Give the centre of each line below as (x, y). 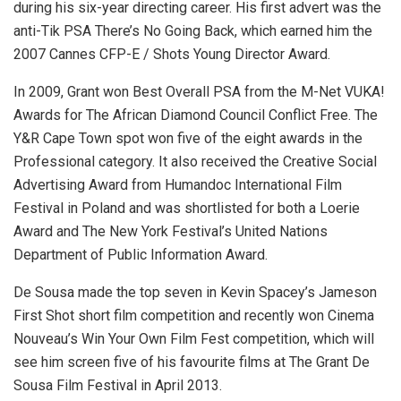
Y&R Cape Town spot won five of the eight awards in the (188, 139)
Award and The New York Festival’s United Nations (171, 232)
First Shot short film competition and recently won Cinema (194, 316)
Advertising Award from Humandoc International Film (178, 185)
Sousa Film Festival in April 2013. (118, 386)
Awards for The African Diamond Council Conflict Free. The (196, 115)
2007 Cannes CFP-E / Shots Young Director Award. (172, 55)
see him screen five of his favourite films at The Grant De (192, 363)
